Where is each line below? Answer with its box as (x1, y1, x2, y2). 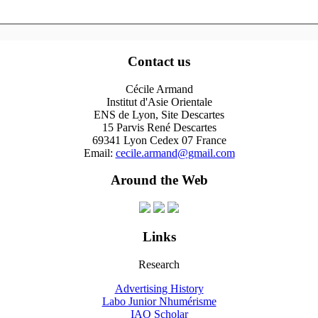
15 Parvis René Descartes (102, 121, 216, 133)
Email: (83, 146, 116, 159)
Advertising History (114, 282, 204, 295)
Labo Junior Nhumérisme (102, 295, 216, 307)
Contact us (128, 53, 190, 69)
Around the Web (110, 172, 208, 188)
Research (138, 258, 180, 270)
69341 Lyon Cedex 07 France (92, 133, 226, 146)
